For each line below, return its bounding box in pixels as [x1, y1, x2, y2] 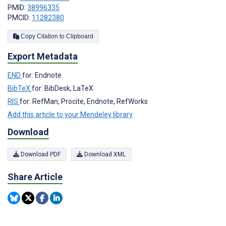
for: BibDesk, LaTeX [32, 84, 93, 92]
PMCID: [8, 13, 32, 22]
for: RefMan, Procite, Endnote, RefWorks [20, 97, 148, 105]
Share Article [8, 172, 63, 183]
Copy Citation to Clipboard [66, 32, 93, 40]
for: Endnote [22, 71, 62, 79]
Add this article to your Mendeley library [8, 110, 133, 119]
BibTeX [8, 84, 32, 92]
